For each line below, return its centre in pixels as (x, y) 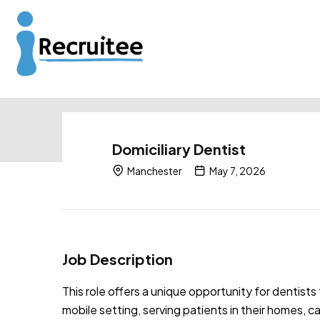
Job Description (117, 259)
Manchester (154, 170)
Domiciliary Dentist (179, 149)
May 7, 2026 (237, 170)
